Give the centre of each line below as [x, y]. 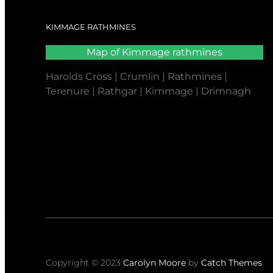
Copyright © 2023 [85, 262]
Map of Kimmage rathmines [155, 52]
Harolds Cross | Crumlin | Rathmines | [137, 76]
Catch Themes [232, 262]
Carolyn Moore [155, 262]
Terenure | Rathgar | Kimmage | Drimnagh [149, 91]
